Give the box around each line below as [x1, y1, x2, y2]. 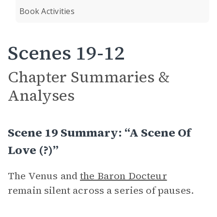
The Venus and [8, 169, 80, 183]
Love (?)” [8, 142, 59, 158]
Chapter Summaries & [8, 66, 170, 88]
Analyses [8, 85, 75, 106]
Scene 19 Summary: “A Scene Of [8, 124, 191, 140]
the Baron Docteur [80, 169, 167, 183]
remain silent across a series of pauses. [8, 184, 194, 197]
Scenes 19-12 [8, 40, 125, 66]
